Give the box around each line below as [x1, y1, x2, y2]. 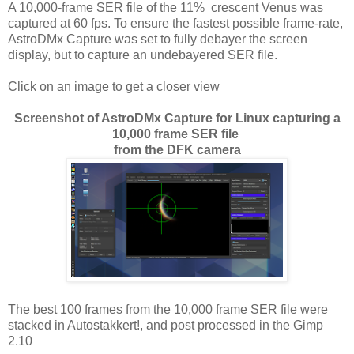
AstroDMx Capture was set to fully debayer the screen [8, 32, 307, 46]
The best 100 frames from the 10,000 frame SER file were [8, 302, 328, 316]
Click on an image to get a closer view [8, 79, 220, 93]
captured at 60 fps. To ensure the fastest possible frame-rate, [8, 16, 343, 30]
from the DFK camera [113, 142, 241, 156]
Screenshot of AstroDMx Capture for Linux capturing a [13, 111, 341, 125]
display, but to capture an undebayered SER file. [8, 47, 277, 62]
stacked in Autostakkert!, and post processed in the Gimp [8, 318, 323, 332]
